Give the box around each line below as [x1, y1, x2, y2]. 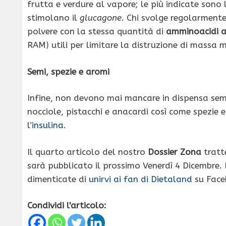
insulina [32, 120, 64, 131]
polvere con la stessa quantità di [27, 26, 166, 37]
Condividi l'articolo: [27, 200, 106, 211]
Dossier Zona [148, 146, 201, 157]
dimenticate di [27, 174, 89, 184]
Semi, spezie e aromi [27, 66, 109, 77]
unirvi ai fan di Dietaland [89, 174, 192, 184]
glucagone [80, 13, 122, 23]
